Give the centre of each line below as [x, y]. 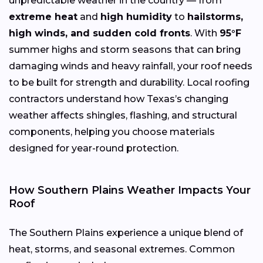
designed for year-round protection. [94, 148]
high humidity [136, 16]
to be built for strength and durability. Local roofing [129, 82]
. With [205, 33]
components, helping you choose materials [112, 131]
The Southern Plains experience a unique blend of [126, 232]
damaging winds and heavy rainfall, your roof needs [131, 66]
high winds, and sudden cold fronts [100, 33]
